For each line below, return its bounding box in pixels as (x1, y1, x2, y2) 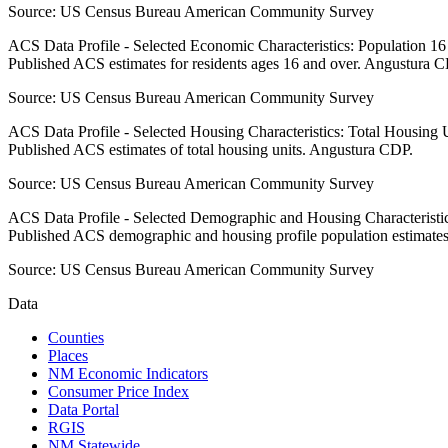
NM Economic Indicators (48, 365, 208, 383)
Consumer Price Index (48, 383, 189, 401)
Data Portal (48, 401, 119, 419)
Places (48, 347, 88, 365)
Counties (48, 329, 104, 347)
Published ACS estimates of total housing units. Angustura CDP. (8, 141, 413, 159)
